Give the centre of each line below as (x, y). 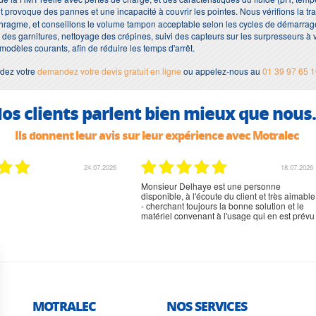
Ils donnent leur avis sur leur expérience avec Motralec (157, 135)
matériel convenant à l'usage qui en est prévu (228, 215)
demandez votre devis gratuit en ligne (109, 71)
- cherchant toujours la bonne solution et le (223, 205)
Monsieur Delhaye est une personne (211, 186)
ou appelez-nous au (222, 71)
